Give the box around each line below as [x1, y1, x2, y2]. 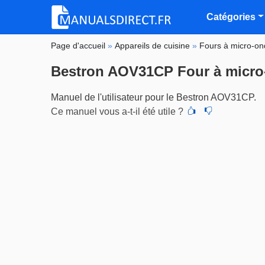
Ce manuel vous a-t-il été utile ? [51, 106, 184, 117]
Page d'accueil [51, 40, 106, 50]
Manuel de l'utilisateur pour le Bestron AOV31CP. [51, 92, 257, 102]
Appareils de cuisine [115, 40, 190, 50]
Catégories [206, 11, 256, 22]
